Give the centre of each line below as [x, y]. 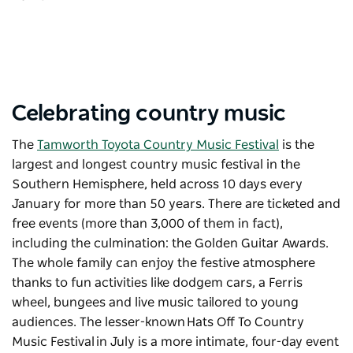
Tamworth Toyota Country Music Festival [158, 145]
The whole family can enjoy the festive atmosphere [163, 264]
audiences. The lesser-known [99, 323]
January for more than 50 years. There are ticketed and [176, 204]
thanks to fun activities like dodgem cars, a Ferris [157, 283]
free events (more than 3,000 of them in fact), [147, 224]
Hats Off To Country [245, 323]
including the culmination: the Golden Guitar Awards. [170, 244]
